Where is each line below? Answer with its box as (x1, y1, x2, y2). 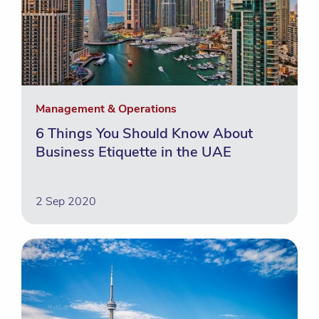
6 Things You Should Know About (36, 124, 253, 143)
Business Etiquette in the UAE (36, 142, 231, 162)
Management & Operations (36, 101, 177, 117)
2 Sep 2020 (36, 194, 96, 209)
